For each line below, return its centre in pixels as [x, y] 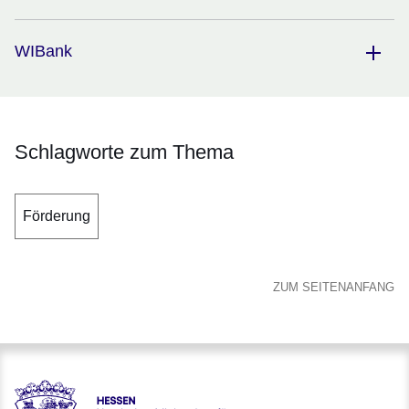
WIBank [43, 52]
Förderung [57, 216]
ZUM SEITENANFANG [334, 288]
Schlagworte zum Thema [124, 152]
